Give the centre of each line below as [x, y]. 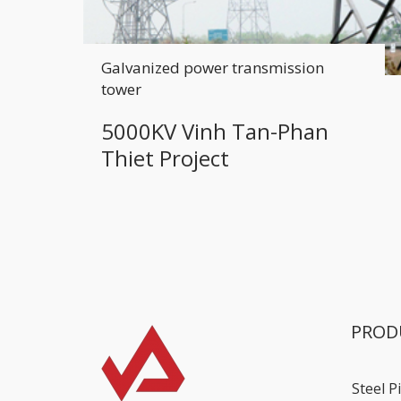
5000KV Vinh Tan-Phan [214, 131]
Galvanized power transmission [212, 67]
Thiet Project [165, 158]
